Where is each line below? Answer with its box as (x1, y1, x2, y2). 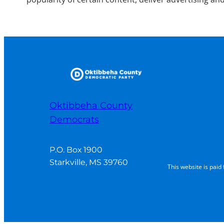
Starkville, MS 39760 (49, 157, 128, 167)
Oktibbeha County (49, 100, 132, 111)
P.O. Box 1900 (49, 145, 102, 155)
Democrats (49, 114, 99, 125)
